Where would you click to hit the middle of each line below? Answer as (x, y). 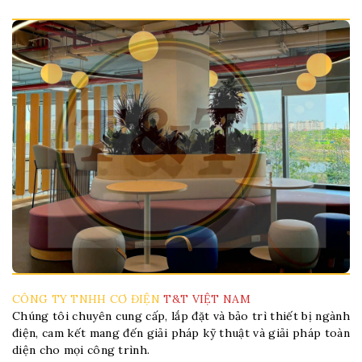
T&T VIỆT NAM (207, 299)
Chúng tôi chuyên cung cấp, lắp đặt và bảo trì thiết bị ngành (181, 316)
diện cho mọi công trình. (81, 350)
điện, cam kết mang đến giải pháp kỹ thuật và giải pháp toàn (181, 333)
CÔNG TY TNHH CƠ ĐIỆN (88, 299)
